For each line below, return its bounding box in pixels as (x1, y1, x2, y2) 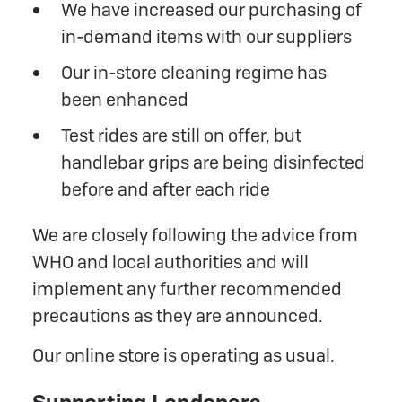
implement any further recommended (32, 276, 342, 301)
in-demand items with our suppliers (60, 24, 352, 48)
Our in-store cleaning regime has (60, 60, 327, 84)
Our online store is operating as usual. (32, 343, 335, 367)
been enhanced (60, 87, 188, 111)
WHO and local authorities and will (32, 249, 309, 274)
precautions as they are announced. (32, 303, 323, 328)
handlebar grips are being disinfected (60, 150, 365, 174)
